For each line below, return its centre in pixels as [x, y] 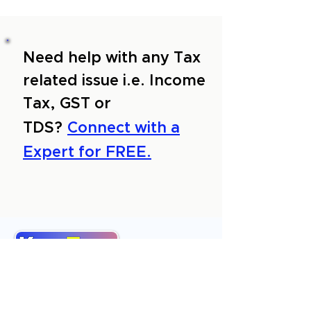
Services [41, 293]
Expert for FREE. [87, 153]
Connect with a [124, 128]
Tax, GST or [67, 104]
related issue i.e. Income [114, 81]
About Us [43, 275]
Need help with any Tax [112, 58]
